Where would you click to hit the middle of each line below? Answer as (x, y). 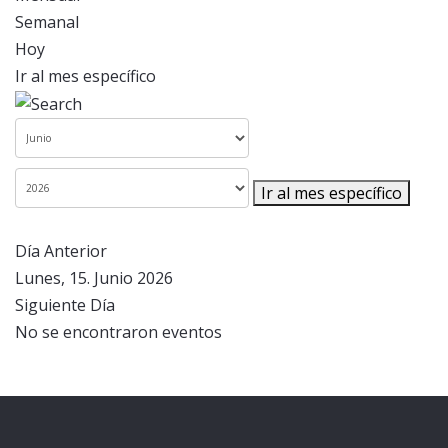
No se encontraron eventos (118, 332)
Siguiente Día (65, 305)
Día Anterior (61, 251)
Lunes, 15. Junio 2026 (94, 278)
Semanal (47, 22)
